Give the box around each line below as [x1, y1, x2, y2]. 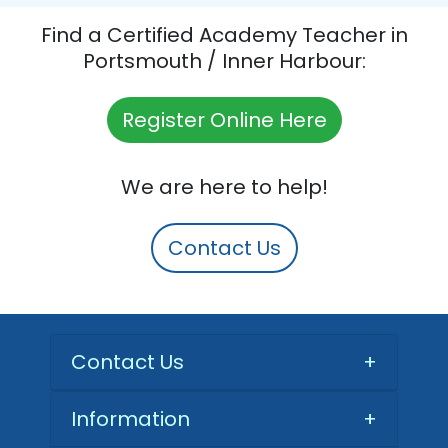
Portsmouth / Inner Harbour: [82, 46, 366, 75]
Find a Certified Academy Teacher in [40, 20, 408, 49]
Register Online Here [121, 105, 327, 134]
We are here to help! [120, 172, 328, 201]
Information [71, 404, 190, 433]
